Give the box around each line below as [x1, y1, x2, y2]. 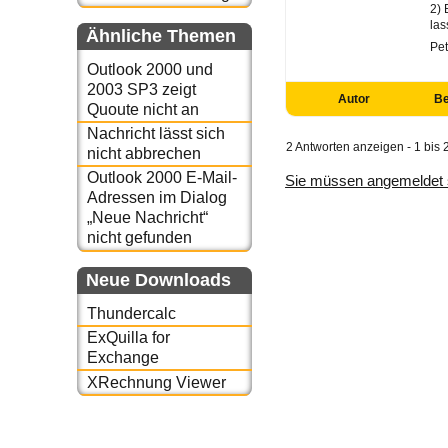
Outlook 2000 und [86, 60, 213, 78]
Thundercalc [86, 304, 176, 322]
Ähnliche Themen [86, 25, 236, 46]
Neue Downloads [86, 269, 231, 290]
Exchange [86, 349, 159, 367]
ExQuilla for [86, 329, 170, 347]
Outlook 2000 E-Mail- [86, 169, 237, 187]
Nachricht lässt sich [86, 125, 225, 143]
